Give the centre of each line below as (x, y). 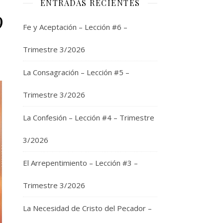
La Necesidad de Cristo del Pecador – (87, 208)
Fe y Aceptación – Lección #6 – (75, 27)
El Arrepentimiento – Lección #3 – (80, 163)
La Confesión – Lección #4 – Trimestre (89, 117)
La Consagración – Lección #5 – (76, 72)
